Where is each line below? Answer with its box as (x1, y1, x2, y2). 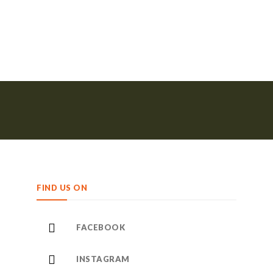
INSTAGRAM (76, 254, 130, 264)
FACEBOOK (76, 222, 125, 232)
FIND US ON (37, 183, 87, 193)
